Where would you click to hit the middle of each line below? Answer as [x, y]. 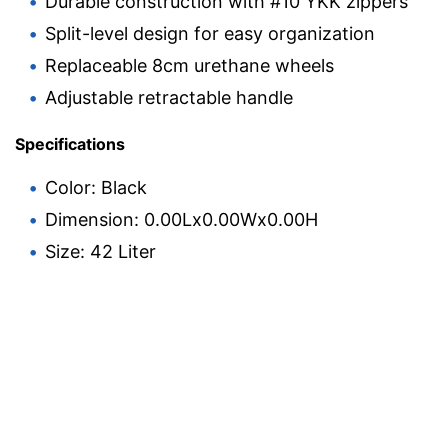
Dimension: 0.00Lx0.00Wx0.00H [181, 219]
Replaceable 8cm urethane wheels [189, 65]
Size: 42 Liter [100, 251]
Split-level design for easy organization [210, 33]
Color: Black [96, 187]
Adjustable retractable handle [169, 97]
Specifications [70, 143]
